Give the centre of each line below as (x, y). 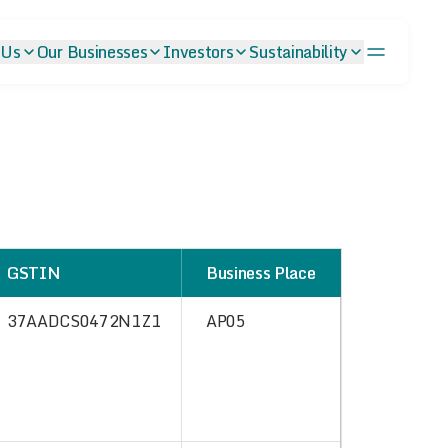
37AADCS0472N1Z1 (84, 321)
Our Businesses (92, 52)
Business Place (261, 273)
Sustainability (298, 52)
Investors (198, 52)
